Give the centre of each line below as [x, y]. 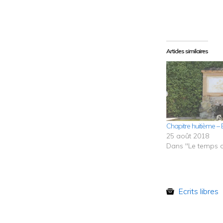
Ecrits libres [199, 191]
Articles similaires [187, 51]
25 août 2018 [188, 136]
